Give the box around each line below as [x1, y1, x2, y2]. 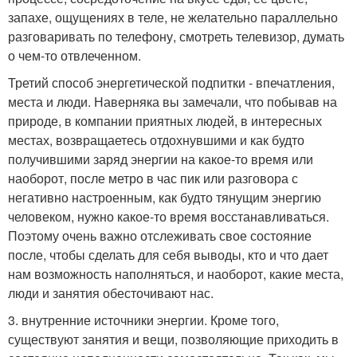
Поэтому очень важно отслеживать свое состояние [8, 226, 312, 245]
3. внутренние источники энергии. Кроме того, [8, 311, 279, 329]
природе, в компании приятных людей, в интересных [8, 112, 322, 130]
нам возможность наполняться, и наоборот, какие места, [8, 265, 343, 283]
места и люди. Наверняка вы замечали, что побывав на [8, 92, 337, 111]
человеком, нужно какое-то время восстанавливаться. [8, 207, 329, 226]
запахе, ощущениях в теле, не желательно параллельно [8, 8, 338, 26]
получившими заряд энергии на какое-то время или [8, 150, 313, 168]
